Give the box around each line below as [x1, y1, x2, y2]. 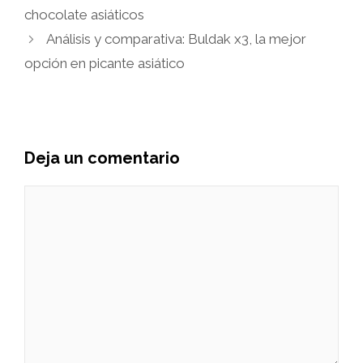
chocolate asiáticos [24, 6, 144, 23]
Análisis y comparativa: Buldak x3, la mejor [46, 31, 307, 48]
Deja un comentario [24, 148, 180, 169]
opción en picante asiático [24, 55, 185, 72]
